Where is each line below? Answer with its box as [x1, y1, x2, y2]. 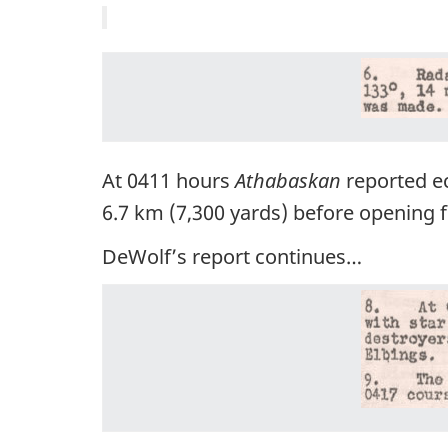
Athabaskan [235, 167, 341, 194]
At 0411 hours [102, 167, 235, 194]
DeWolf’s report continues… [102, 242, 362, 270]
